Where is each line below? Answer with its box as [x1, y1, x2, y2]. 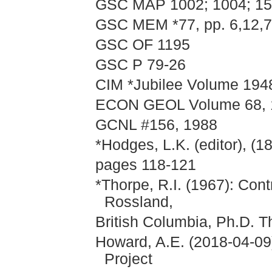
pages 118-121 [95, 157, 196, 173]
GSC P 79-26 [95, 56, 186, 73]
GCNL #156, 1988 [95, 117, 217, 133]
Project [104, 251, 152, 267]
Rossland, [104, 194, 173, 210]
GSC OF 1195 [95, 36, 190, 53]
